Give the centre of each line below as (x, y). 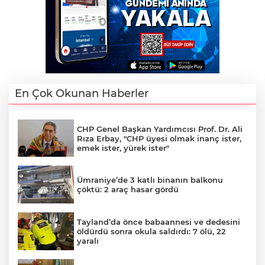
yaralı (88, 240)
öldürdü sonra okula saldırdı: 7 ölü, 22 (151, 231)
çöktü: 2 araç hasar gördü (128, 190)
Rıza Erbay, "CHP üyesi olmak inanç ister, (159, 138)
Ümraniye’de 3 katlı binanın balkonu (150, 180)
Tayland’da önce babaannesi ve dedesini (159, 222)
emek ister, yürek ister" (123, 148)
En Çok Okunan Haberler (82, 93)
